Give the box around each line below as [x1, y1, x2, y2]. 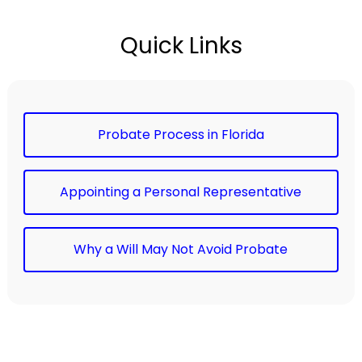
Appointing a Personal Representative [60, 182, 302, 201]
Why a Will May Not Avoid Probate [74, 239, 288, 259]
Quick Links [120, 29, 242, 61]
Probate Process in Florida [97, 124, 264, 144]
